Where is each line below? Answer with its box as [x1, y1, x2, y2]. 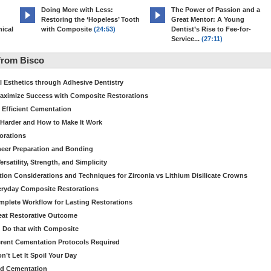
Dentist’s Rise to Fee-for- [171, 25, 251, 33]
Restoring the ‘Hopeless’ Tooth [41, 16, 140, 23]
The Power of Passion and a [171, 6, 260, 13]
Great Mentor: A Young [171, 16, 244, 23]
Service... [171, 35, 200, 42]
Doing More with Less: [41, 6, 113, 13]
